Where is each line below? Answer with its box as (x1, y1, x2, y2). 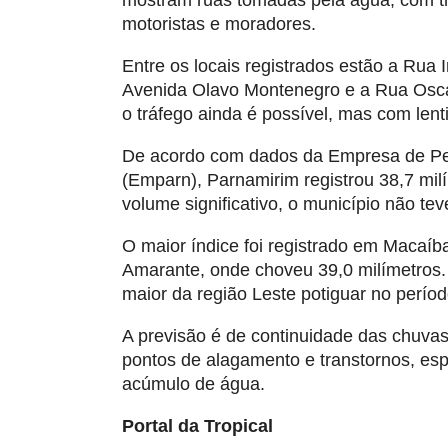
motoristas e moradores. (122, 14, 316, 34)
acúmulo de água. (122, 374, 265, 394)
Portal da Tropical (122, 416, 273, 436)
